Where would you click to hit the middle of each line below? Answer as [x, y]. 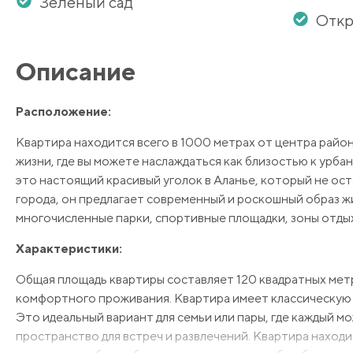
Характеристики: [69, 249]
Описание [76, 72]
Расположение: [63, 112]
